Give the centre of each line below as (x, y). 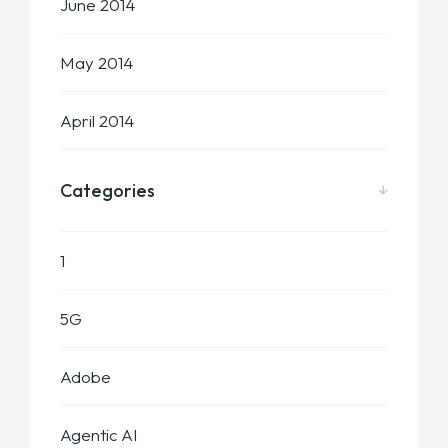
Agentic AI (99, 435)
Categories (107, 191)
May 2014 (96, 63)
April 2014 (97, 121)
